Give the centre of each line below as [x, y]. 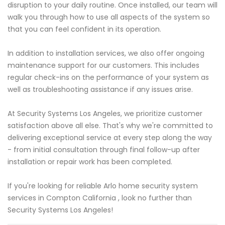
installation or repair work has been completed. [90, 162]
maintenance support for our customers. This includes [103, 66]
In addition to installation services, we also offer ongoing [106, 53]
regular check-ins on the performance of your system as [108, 78]
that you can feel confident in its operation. [84, 29]
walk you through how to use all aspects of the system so [109, 17]
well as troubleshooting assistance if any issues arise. [100, 90]
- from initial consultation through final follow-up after [104, 150]
